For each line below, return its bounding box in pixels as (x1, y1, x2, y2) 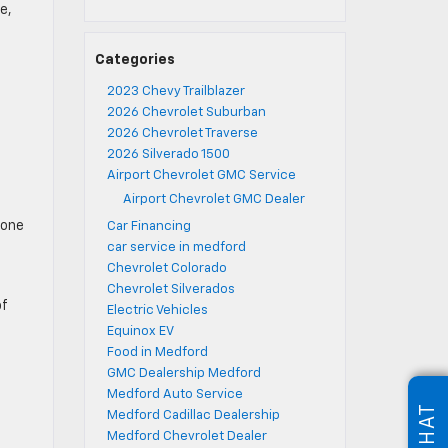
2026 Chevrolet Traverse (106, 127, 258, 140)
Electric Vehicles (106, 304, 208, 317)
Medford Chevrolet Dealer (106, 430, 267, 443)
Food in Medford (106, 346, 208, 359)
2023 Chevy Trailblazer (106, 85, 245, 98)
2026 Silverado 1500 (106, 148, 230, 161)
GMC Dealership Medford (106, 367, 261, 380)
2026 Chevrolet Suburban (106, 106, 266, 119)
